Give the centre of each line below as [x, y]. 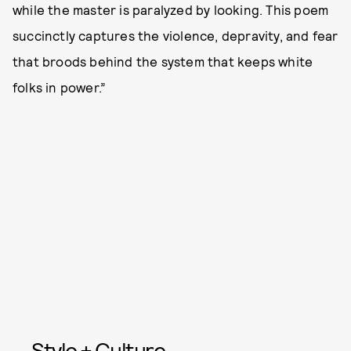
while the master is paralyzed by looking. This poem [171, 10]
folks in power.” [60, 87]
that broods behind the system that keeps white [163, 62]
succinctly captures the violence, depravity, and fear [175, 36]
